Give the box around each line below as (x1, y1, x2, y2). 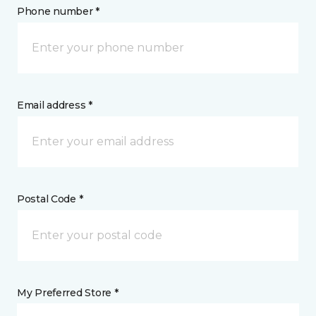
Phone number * (17, 5, 100, 18)
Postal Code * (17, 193, 83, 205)
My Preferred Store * (17, 286, 119, 299)
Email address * (17, 99, 92, 111)
